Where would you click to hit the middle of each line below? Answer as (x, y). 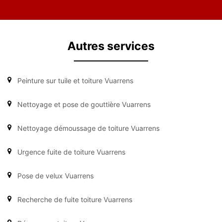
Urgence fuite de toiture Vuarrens (71, 152)
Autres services (111, 46)
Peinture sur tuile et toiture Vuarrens (75, 80)
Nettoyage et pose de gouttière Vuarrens (84, 104)
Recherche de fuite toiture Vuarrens (75, 199)
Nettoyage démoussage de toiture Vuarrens (88, 128)
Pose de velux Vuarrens (55, 175)
